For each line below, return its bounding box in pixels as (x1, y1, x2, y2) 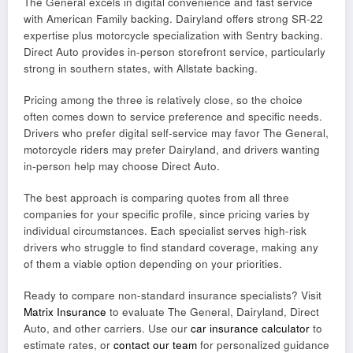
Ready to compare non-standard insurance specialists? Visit (24, 288, 321, 303)
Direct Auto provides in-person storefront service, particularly (24, 43, 325, 59)
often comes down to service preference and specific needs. (24, 108, 322, 124)
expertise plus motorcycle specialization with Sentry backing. (24, 27, 323, 43)
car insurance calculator (191, 321, 310, 336)
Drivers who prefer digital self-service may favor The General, (24, 124, 329, 140)
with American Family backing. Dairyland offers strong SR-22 (24, 10, 323, 26)
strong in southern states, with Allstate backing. (24, 60, 258, 76)
